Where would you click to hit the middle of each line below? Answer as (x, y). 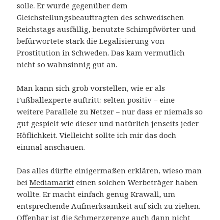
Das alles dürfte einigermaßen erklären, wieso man (110, 171)
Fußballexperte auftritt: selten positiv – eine (96, 100)
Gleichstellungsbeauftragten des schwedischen (101, 17)
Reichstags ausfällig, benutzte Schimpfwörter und (107, 29)
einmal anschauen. (51, 147)
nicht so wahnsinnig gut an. (67, 65)
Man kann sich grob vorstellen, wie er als (91, 88)
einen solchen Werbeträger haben (136, 182)
